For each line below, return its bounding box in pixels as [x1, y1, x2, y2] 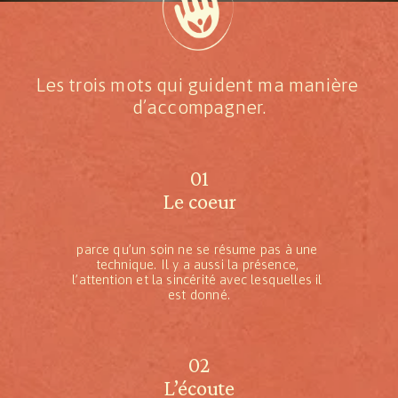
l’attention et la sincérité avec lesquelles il [72, 271, 322, 287]
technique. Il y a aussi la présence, [95, 256, 299, 272]
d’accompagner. [131, 95, 267, 118]
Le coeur [162, 188, 236, 213]
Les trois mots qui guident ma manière [35, 73, 359, 96]
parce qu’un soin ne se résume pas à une [76, 241, 318, 257]
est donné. [168, 286, 230, 302]
